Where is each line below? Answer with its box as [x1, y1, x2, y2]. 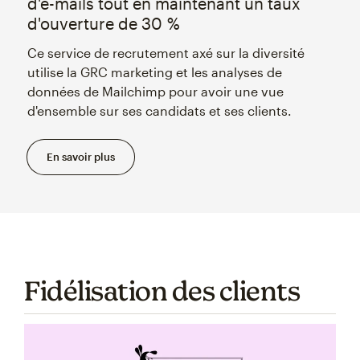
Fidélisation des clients [24, 274, 305, 306]
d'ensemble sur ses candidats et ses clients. [27, 102, 292, 118]
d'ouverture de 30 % [27, 13, 180, 33]
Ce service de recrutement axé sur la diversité [27, 44, 305, 60]
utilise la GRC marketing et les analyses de [27, 63, 282, 80]
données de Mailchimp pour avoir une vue [27, 83, 284, 99]
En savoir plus [46, 149, 115, 163]
